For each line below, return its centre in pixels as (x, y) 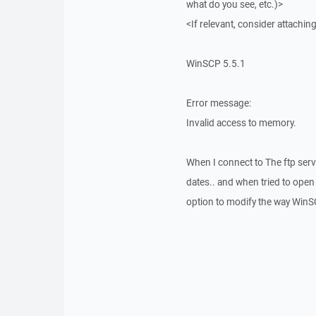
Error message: (218, 103)
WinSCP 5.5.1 (215, 63)
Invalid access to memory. (241, 123)
